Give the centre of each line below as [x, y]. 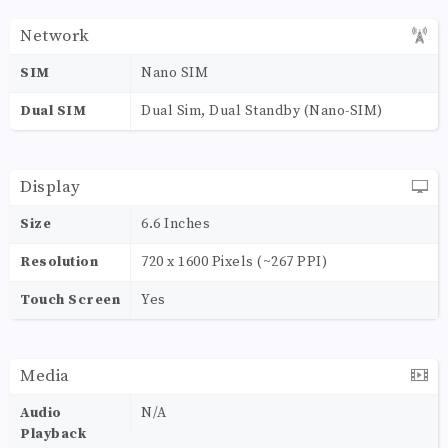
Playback [53, 433]
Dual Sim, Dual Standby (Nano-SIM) [262, 110]
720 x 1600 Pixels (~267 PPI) [234, 261]
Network [55, 35]
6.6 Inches [175, 223]
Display [50, 186]
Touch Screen [70, 299]
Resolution [59, 261]
